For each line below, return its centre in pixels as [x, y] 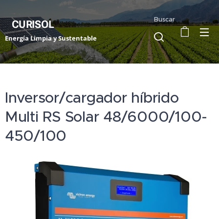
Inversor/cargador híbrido [92, 98]
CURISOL [30, 24]
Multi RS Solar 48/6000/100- [106, 117]
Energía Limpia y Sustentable [51, 38]
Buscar [165, 19]
